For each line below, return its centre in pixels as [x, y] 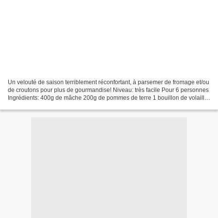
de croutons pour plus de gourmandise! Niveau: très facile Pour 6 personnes [108, 90]
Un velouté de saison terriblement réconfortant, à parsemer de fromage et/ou [109, 82]
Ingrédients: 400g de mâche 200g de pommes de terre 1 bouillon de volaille [108, 98]
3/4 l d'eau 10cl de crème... [43, 105]
